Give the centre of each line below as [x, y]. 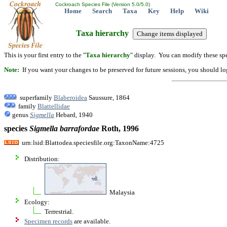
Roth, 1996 [119, 129]
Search [102, 11]
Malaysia [121, 192]
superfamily [35, 97]
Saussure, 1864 [108, 97]
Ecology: [37, 202]
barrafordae [80, 129]
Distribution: [42, 159]
